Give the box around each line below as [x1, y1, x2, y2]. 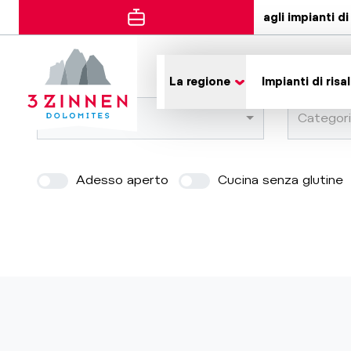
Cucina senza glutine [214, 172, 343, 187]
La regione [169, 75, 230, 88]
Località [47, 110, 94, 125]
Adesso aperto [72, 172, 168, 187]
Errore [37, 17, 73, 32]
